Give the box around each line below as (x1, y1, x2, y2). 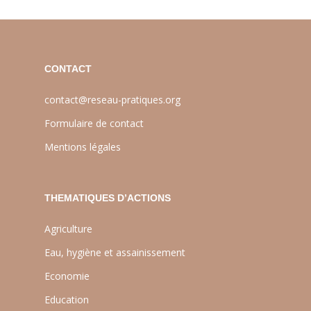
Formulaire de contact (44, 117, 144, 131)
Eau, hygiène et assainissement (44, 246, 185, 260)
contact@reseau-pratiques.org (44, 93, 180, 107)
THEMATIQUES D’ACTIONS (44, 192, 171, 204)
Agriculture (44, 222, 92, 236)
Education (44, 293, 89, 307)
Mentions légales (44, 140, 121, 154)
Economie (44, 269, 90, 283)
